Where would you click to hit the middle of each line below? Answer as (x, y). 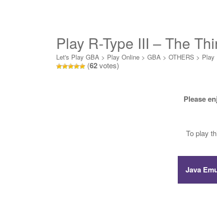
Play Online (123, 57)
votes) (108, 65)
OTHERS (181, 57)
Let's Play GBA (78, 57)
